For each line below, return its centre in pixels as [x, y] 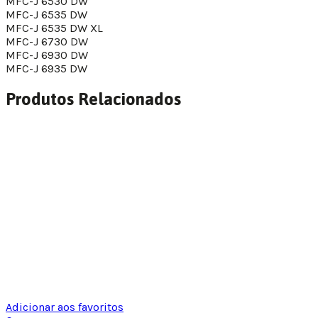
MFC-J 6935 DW [46, 69]
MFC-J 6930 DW [47, 55]
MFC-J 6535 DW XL [54, 28]
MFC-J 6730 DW [47, 42]
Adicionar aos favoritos [65, 307]
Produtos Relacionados [93, 99]
